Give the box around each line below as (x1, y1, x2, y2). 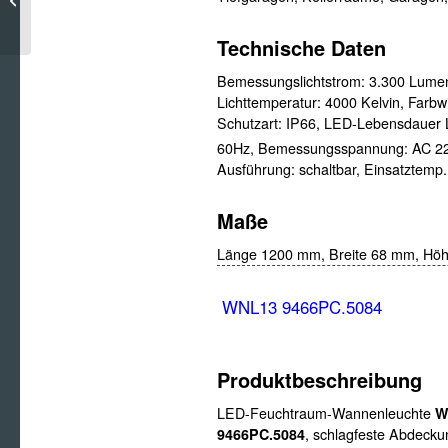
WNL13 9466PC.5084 (222, 295, 382, 320)
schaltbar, (299, 159, 364, 180)
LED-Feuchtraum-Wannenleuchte (217, 403, 435, 424)
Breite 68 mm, (329, 244, 423, 265)
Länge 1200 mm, (217, 244, 329, 265)
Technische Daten (217, 33, 386, 63)
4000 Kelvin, (325, 92, 408, 113)
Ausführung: (217, 159, 299, 180)
